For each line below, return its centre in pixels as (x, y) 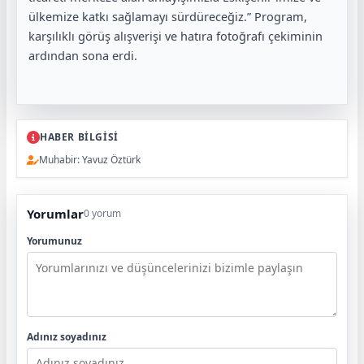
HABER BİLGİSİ (79, 137)
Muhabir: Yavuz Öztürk (90, 160)
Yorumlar (55, 214)
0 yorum (102, 214)
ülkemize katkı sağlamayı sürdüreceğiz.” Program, (168, 17)
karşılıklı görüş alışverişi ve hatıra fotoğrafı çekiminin (175, 36)
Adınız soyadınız (67, 337)
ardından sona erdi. (83, 56)
